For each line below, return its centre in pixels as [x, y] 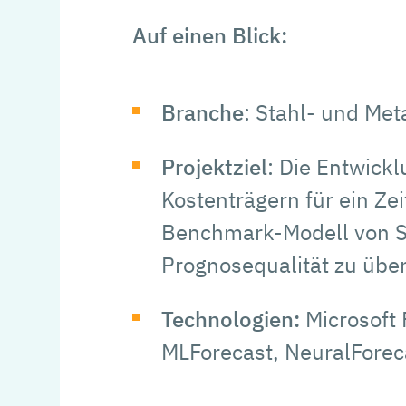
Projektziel [214, 166]
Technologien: [233, 319]
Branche [203, 112]
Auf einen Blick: [210, 35]
